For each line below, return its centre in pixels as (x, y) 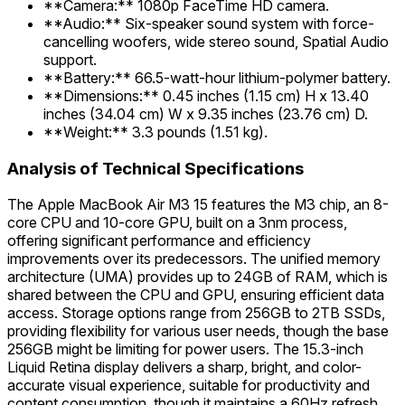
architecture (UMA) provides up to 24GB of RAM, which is (198, 277)
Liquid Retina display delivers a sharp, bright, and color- (184, 367)
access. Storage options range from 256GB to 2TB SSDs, (196, 313)
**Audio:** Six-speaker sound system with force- (209, 23)
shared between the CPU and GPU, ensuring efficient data (196, 295)
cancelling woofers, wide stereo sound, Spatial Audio (216, 41)
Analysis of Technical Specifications (155, 168)
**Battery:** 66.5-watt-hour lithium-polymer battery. (217, 77)
